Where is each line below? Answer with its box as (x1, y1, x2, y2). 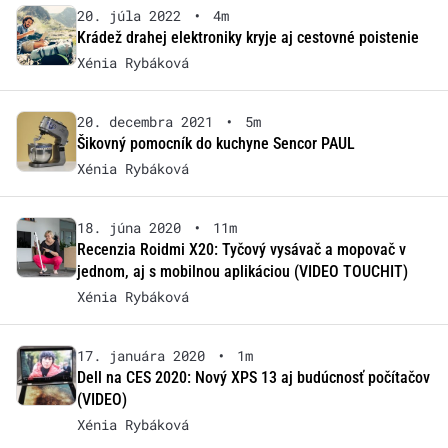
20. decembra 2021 (76, 112, 213, 131)
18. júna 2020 (76, 218, 181, 237)
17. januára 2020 (76, 346, 205, 365)
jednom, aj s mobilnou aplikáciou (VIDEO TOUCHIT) (76, 262, 408, 281)
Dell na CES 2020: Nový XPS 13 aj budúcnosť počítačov (76, 368, 430, 387)
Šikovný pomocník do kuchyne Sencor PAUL (76, 134, 355, 153)
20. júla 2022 (76, 6, 181, 25)
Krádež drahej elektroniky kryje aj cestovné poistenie (76, 28, 419, 47)
